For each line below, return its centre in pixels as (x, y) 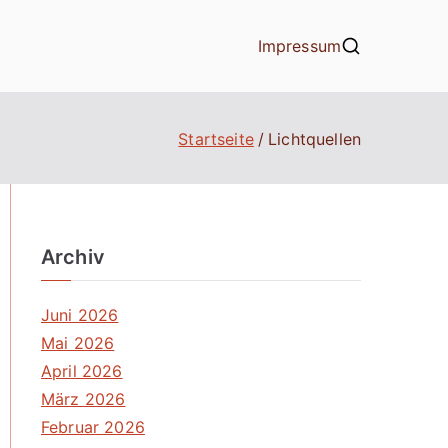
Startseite (216, 138)
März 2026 (83, 399)
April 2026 (82, 371)
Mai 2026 (78, 343)
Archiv (73, 257)
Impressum (299, 46)
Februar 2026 (93, 427)
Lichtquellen (314, 138)
